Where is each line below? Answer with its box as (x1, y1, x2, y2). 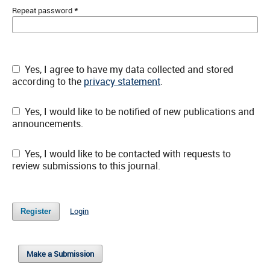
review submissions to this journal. (11, 159, 160, 172)
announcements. (11, 116, 83, 130)
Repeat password (11, 4, 74, 16)
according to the (11, 74, 84, 88)
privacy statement (83, 74, 160, 88)
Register (20, 206, 51, 216)
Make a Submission (27, 248, 95, 259)
